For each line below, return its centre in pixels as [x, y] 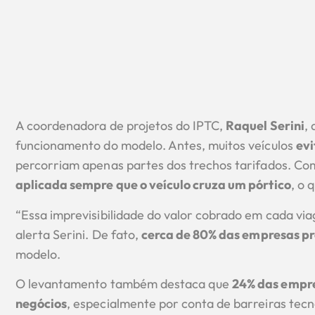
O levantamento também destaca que [124, 284]
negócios [41, 304]
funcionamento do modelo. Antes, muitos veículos [156, 146]
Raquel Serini [265, 126]
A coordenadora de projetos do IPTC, [121, 126]
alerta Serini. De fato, [78, 234]
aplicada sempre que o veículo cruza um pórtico [153, 185]
